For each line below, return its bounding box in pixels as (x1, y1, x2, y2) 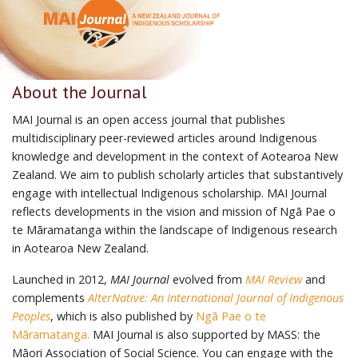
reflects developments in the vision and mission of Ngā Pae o (12, 204, 336, 220)
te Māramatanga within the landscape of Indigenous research (12, 222, 337, 238)
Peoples (12, 308, 50, 324)
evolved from (169, 272, 245, 288)
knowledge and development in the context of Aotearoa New (12, 149, 338, 165)
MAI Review (245, 272, 302, 288)
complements (12, 290, 88, 306)
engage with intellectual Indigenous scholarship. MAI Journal (12, 185, 327, 201)
